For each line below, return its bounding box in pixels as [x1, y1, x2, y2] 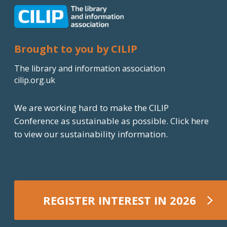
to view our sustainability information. [14, 128, 168, 140]
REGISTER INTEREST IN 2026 [43, 193, 196, 208]
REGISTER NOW [43, 200, 127, 215]
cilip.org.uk [14, 74, 55, 86]
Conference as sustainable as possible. [14, 115, 170, 127]
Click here [170, 115, 209, 127]
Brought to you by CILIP [14, 42, 137, 56]
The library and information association [14, 63, 165, 74]
